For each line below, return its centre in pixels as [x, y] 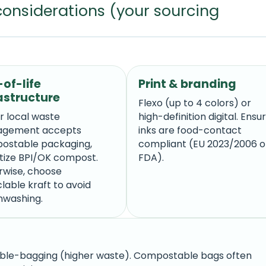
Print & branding [187, 84]
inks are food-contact [190, 131]
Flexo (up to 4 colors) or [194, 103]
